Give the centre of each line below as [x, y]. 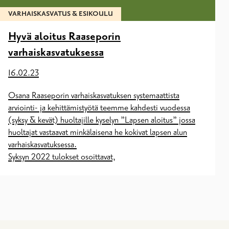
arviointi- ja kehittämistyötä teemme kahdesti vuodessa [99, 108]
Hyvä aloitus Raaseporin [64, 37]
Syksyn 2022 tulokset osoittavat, [62, 157]
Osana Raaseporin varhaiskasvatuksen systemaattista [94, 95]
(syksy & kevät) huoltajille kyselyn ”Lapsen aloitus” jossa [102, 120]
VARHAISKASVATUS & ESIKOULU [61, 14]
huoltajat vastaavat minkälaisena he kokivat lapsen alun [98, 132]
